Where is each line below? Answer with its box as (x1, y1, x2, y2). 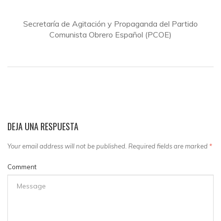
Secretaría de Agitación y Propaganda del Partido (23, 19, 198, 29)
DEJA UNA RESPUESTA (7, 120, 78, 133)
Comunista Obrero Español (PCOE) (49, 30, 172, 40)
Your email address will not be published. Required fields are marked (7, 142, 209, 150)
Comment (7, 162, 37, 171)
